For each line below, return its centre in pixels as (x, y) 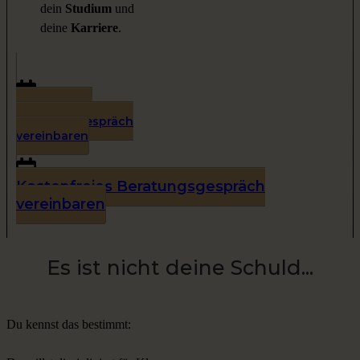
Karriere (94, 28)
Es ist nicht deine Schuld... (180, 268)
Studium (90, 9)
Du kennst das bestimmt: (69, 325)
